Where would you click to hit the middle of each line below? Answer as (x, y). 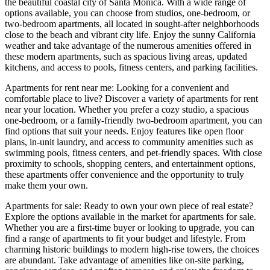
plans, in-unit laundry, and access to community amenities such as (129, 142)
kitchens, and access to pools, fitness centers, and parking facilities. (131, 67)
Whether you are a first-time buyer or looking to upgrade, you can (130, 227)
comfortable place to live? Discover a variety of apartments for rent (131, 98)
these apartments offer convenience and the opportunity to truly (124, 174)
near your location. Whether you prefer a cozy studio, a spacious (127, 109)
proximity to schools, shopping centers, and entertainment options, (130, 163)
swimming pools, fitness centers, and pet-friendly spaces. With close (133, 152)
